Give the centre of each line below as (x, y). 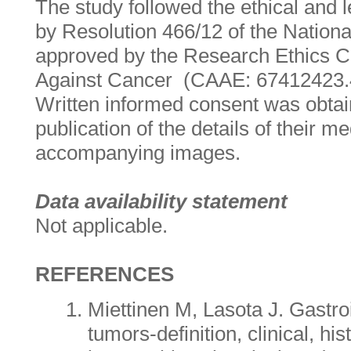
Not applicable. (101, 226)
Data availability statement (161, 202)
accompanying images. (138, 153)
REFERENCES (105, 275)
